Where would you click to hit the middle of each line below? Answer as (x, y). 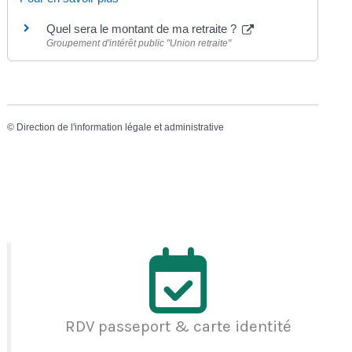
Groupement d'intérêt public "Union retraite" (139, 44)
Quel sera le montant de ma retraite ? (143, 29)
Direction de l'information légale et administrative (121, 128)
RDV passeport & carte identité (178, 326)
